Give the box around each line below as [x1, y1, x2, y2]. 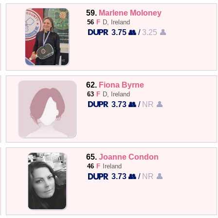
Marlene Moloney [99, 8, 162, 17]
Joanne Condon [99, 152, 159, 162]
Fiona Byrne [99, 80, 145, 89]
